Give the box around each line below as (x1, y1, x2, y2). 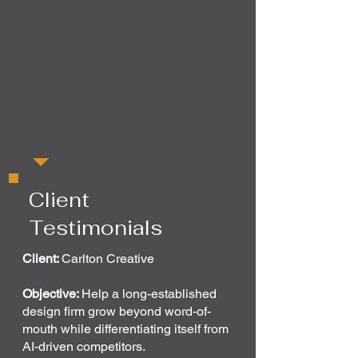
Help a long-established (82, 286, 217, 301)
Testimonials (29, 215, 162, 241)
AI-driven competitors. (22, 339, 145, 354)
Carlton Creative (62, 251, 154, 266)
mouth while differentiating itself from (22, 321, 229, 336)
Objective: (22, 286, 82, 301)
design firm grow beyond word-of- (22, 304, 211, 319)
